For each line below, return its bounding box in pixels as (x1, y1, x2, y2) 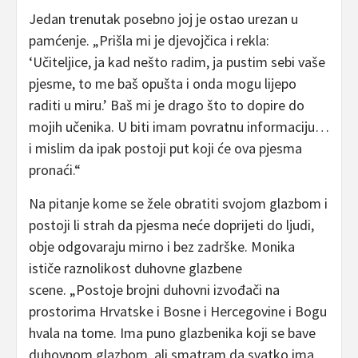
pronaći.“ (29, 160, 81, 179)
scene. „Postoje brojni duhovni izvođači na (29, 280, 280, 299)
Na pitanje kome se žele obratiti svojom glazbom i (29, 193, 328, 213)
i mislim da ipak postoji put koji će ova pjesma (29, 138, 302, 157)
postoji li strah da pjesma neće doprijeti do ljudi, (29, 215, 314, 234)
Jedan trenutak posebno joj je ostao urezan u (29, 9, 298, 28)
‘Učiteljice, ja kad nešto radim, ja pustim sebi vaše (29, 52, 325, 71)
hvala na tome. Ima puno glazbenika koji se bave (29, 323, 316, 342)
